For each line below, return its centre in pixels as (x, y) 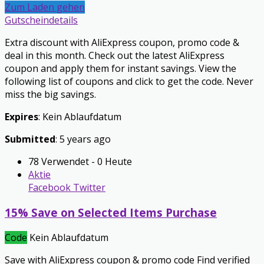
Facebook (49, 188)
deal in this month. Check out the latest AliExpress (115, 56)
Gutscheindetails (41, 20)
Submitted (30, 139)
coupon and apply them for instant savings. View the (121, 69)
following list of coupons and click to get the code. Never (129, 82)
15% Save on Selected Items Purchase (111, 213)
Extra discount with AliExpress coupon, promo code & (122, 43)
